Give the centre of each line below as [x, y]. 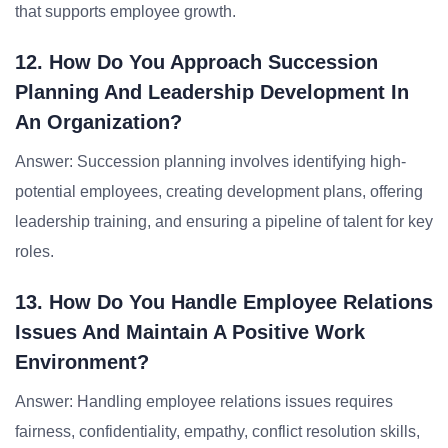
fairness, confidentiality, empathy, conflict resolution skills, [217, 431]
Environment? [82, 362]
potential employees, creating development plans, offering [219, 191]
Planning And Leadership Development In [212, 92]
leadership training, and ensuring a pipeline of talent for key [224, 221]
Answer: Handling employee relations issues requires [204, 401]
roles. [34, 251]
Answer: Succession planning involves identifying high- [210, 161]
